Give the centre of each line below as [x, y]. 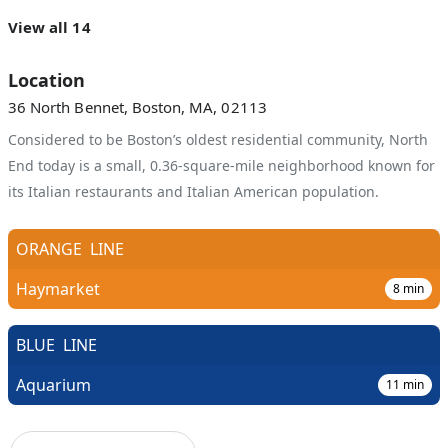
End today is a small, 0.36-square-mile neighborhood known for [221, 165]
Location [46, 80]
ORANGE [49, 249]
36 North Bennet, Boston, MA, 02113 [137, 107]
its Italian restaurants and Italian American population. [193, 191]
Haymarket [58, 289]
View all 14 [49, 27]
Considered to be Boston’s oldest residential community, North [218, 139]
